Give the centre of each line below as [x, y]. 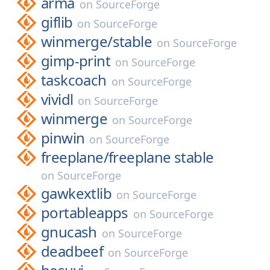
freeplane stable [161, 157]
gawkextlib [76, 193]
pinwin [63, 138]
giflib [57, 22]
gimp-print [76, 61]
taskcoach [74, 80]
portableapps [85, 212]
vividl [57, 99]
